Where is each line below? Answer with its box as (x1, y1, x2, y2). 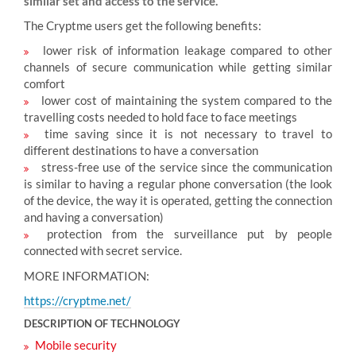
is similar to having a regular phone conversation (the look (24, 176, 332, 192)
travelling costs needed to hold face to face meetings (24, 110, 297, 125)
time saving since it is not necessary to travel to (37, 126, 332, 141)
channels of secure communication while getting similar (24, 60, 332, 75)
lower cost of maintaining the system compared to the (37, 93, 332, 108)
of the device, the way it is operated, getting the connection (24, 193, 332, 208)
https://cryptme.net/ (24, 293, 131, 308)
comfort (24, 76, 65, 91)
